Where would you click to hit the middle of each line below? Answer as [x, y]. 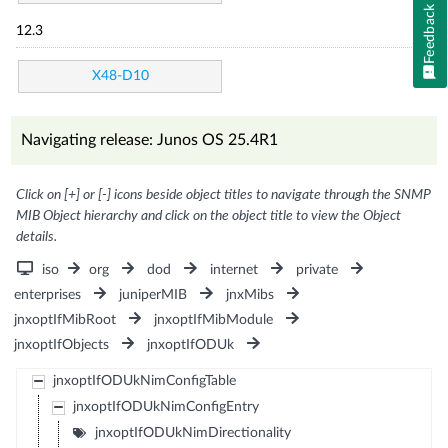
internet [233, 269]
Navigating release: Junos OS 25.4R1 [150, 139]
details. [37, 236]
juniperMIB [153, 294]
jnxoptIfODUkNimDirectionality [192, 432]
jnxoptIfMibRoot [65, 319]
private [316, 269]
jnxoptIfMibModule [214, 319]
